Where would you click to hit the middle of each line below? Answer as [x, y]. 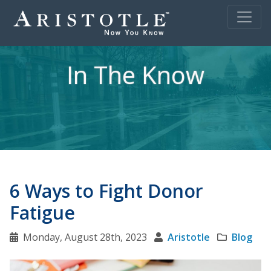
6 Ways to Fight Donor [106, 191]
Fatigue [42, 213]
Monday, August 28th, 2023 [85, 237]
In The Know [135, 75]
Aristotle [189, 237]
